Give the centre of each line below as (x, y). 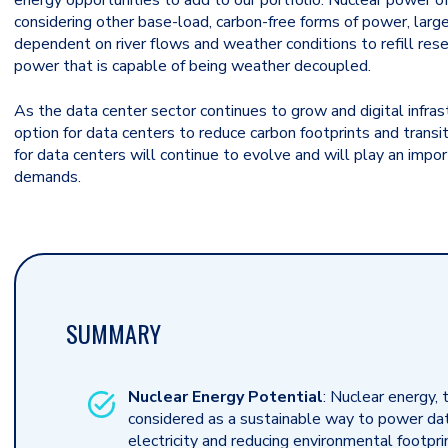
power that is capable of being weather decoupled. (192, 66)
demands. (47, 176)
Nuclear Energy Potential (225, 396)
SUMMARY (113, 332)
